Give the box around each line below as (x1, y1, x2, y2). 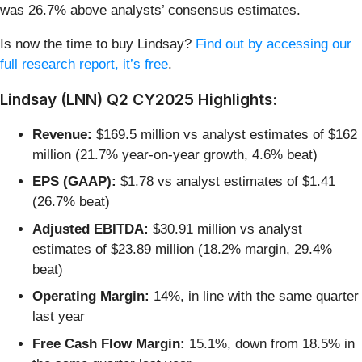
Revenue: (32, 126, 92, 142)
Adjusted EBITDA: (32, 221, 149, 237)
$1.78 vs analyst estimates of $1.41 (116, 174, 335, 190)
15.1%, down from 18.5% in (185, 335, 355, 351)
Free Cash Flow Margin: (32, 335, 185, 351)
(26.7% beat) (32, 194, 110, 210)
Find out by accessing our (196, 36, 351, 52)
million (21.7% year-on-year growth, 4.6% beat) (32, 146, 318, 162)
